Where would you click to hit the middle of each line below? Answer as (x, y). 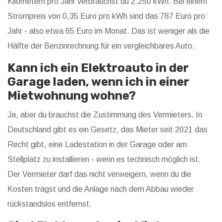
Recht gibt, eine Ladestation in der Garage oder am (97, 145)
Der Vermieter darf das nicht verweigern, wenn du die (99, 174)
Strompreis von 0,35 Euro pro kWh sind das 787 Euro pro (106, 16)
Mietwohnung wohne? (72, 96)
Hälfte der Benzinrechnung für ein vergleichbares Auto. (101, 46)
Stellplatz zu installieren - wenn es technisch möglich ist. (104, 160)
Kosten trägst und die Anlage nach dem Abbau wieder (101, 189)
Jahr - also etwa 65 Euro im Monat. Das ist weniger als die (109, 31)
